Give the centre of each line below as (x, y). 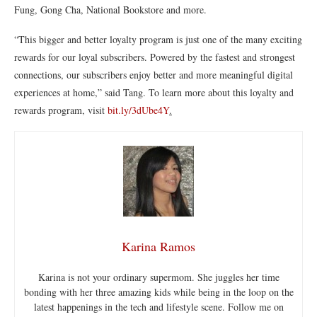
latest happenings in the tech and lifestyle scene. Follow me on (158, 306)
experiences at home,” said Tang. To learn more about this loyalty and (154, 92)
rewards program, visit (61, 110)
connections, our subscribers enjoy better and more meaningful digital (154, 74)
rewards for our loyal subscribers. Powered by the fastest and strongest (155, 57)
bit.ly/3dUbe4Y (138, 110)
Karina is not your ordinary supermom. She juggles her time (158, 277)
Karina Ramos (158, 246)
